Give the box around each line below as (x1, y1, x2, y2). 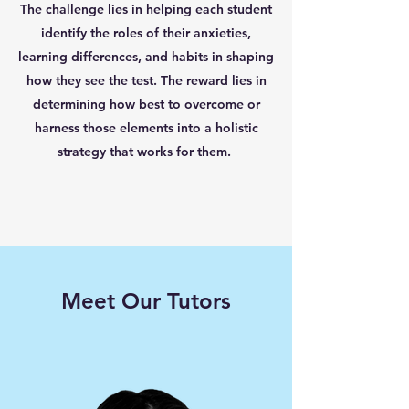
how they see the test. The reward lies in (26, 72, 267, 89)
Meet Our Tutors (61, 288, 231, 314)
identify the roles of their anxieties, (41, 25, 251, 41)
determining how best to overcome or (32, 96, 260, 112)
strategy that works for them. (58, 143, 235, 160)
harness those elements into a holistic (34, 120, 258, 136)
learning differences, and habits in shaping (18, 48, 274, 65)
